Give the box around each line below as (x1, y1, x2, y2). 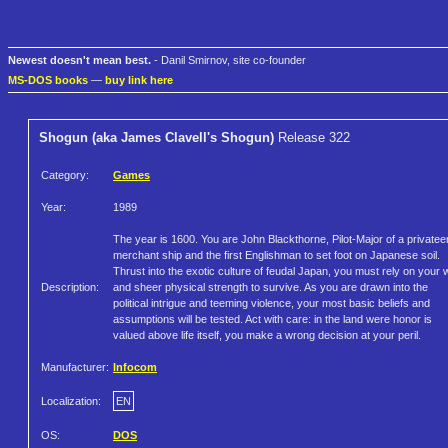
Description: (41, 281, 99, 294)
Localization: (41, 395, 101, 408)
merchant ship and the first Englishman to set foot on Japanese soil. (113, 249, 440, 262)
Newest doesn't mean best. (8, 54, 151, 67)
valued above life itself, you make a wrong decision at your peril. (113, 329, 421, 342)
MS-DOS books (8, 74, 88, 87)
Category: (41, 169, 89, 182)
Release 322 (274, 130, 350, 146)
